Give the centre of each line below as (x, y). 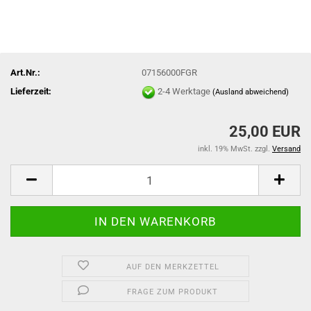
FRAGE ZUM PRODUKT (173, 292)
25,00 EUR (265, 132)
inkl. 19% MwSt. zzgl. (235, 149)
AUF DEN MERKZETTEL (173, 267)
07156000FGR (170, 72)
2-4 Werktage (185, 91)
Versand (286, 149)
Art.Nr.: (25, 72)
